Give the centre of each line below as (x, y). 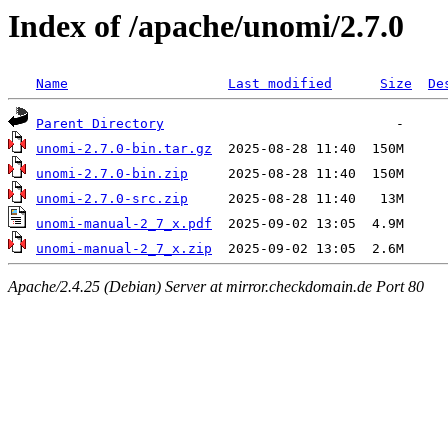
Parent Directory (100, 124)
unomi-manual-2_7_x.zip (124, 249)
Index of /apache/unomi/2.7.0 (206, 26)
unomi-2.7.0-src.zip (112, 199)
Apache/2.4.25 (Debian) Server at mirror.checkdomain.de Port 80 (216, 286)
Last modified (280, 84)
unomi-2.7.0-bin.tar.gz (124, 149)
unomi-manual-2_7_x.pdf (124, 224)
